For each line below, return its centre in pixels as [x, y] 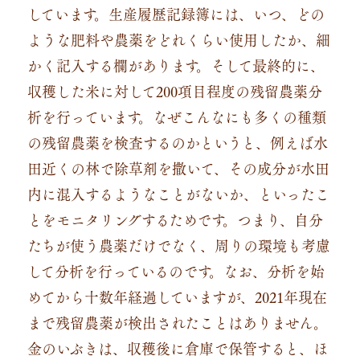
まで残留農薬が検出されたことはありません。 [177, 322]
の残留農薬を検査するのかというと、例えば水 [177, 142]
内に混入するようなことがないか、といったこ [178, 193]
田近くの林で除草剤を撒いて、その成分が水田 [178, 168]
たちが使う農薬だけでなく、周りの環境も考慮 [178, 245]
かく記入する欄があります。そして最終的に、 [176, 65]
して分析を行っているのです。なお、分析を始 [176, 270]
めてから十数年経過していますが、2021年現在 [177, 296]
